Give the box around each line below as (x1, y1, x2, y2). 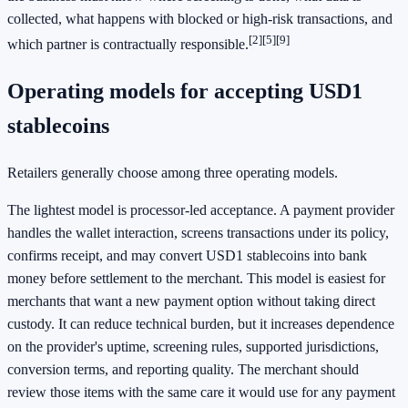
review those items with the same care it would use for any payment (7, 383, 395, 400)
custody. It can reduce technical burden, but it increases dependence (7, 315, 394, 331)
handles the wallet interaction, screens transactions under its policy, (7, 224, 389, 240)
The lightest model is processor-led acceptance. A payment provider (7, 201, 394, 218)
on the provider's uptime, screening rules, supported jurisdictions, (7, 338, 379, 354)
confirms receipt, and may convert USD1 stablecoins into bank (7, 247, 367, 263)
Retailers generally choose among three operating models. (7, 164, 338, 180)
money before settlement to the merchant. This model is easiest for (7, 270, 385, 286)
